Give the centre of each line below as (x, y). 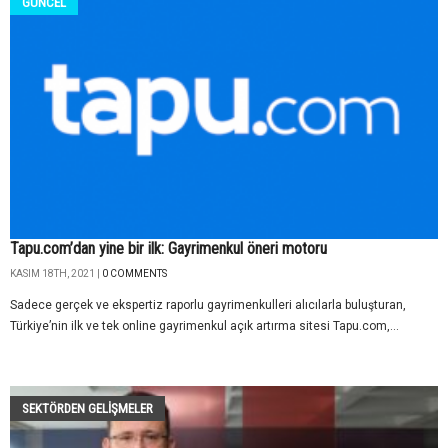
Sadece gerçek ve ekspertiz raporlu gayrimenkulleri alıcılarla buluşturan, (208, 304)
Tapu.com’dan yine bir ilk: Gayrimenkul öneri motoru (168, 248)
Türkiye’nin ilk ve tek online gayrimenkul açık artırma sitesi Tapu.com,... (204, 325)
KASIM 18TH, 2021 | (56, 273)
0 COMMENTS (134, 273)
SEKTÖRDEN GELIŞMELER (87, 408)
